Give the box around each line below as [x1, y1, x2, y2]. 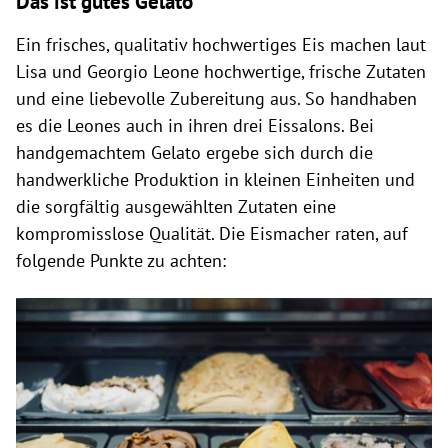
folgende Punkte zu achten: [16, 249, 226, 272]
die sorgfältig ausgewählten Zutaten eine [16, 195, 336, 218]
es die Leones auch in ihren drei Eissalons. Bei [16, 114, 374, 137]
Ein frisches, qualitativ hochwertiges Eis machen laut [16, 33, 426, 56]
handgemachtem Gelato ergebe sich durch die [16, 141, 373, 164]
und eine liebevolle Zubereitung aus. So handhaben [16, 87, 417, 110]
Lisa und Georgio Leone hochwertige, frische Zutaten [16, 60, 426, 83]
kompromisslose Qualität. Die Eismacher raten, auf [16, 222, 408, 245]
